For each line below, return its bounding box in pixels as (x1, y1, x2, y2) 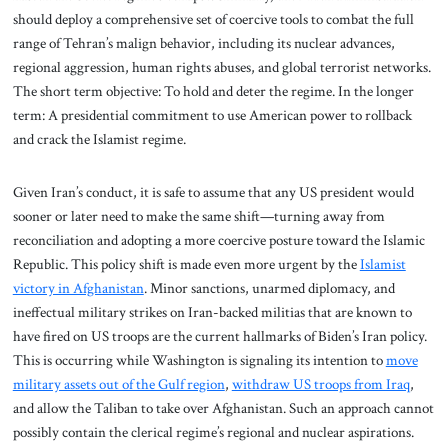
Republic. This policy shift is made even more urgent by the (12, 254, 360, 275)
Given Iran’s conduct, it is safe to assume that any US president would (12, 182, 414, 203)
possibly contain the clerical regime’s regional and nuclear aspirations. (12, 422, 417, 443)
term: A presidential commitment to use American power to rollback (12, 104, 412, 125)
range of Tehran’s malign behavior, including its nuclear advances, (12, 32, 395, 53)
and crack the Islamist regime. (12, 128, 186, 149)
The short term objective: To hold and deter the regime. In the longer (12, 80, 414, 101)
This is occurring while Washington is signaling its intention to (12, 350, 386, 371)
